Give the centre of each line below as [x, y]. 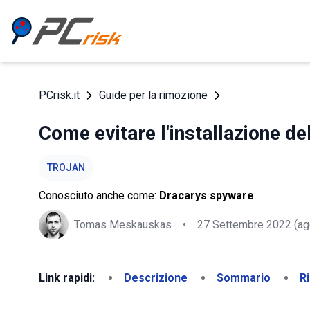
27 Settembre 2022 [244, 224]
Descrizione [156, 278]
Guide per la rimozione [153, 95]
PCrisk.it [59, 95]
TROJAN [66, 167]
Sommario [244, 278]
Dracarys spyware [207, 195]
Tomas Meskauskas [123, 224]
